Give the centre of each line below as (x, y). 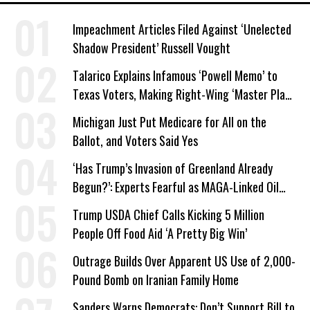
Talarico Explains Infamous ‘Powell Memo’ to (175, 75)
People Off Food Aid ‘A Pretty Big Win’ (160, 233)
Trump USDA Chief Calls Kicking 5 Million (168, 214)
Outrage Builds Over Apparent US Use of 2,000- (184, 261)
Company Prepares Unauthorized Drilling (166, 205)
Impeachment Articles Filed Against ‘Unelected (182, 29)
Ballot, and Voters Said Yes (135, 140)
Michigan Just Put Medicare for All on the (170, 121)
